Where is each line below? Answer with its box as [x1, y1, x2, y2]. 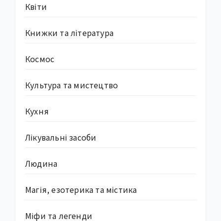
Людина [25, 157, 58, 169]
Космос [25, 52, 55, 65]
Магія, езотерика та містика [25, 183, 137, 195]
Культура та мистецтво [25, 78, 118, 91]
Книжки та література [25, 26, 113, 38]
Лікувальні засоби [25, 131, 97, 143]
